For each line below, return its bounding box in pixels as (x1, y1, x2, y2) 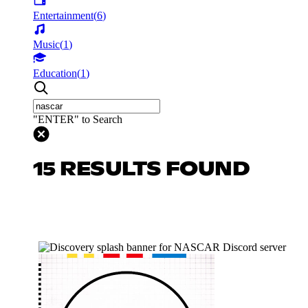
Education (33, 67, 77, 79)
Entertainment (33, 9, 93, 21)
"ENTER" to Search (33, 113, 122, 125)
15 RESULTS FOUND (33, 159, 250, 179)
